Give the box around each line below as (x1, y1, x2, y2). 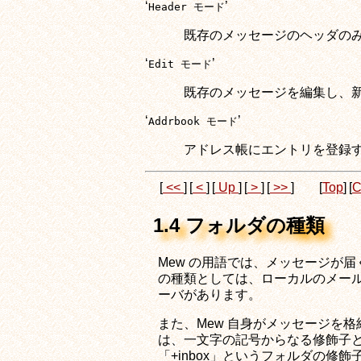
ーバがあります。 (158, 287, 261, 301)
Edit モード (148, 57, 212, 70)
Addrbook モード (148, 114, 238, 127)
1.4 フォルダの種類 (153, 214, 325, 236)
